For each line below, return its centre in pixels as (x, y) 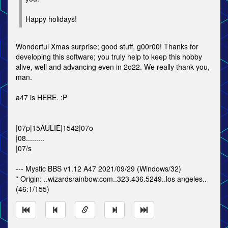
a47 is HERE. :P (41, 97)
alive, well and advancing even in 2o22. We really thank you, (113, 67)
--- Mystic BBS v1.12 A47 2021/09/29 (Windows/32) (98, 168)
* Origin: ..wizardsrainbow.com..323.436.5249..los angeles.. (111, 179)
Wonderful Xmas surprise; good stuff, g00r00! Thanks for (107, 46)
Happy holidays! (51, 19)
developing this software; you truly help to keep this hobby (109, 56)
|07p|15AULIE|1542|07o (54, 128)
